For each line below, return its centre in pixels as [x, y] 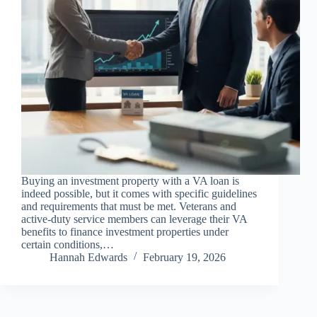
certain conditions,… [68, 245]
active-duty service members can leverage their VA [134, 219]
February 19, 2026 [184, 258]
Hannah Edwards [88, 258]
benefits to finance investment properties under [125, 232]
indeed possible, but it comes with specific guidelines [139, 194]
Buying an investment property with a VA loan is [130, 181]
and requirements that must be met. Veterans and [129, 207]
